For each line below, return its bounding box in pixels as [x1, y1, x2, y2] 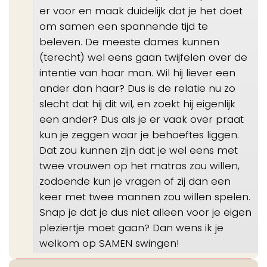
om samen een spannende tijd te [39, 18, 208, 33]
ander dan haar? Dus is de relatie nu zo [39, 80, 235, 95]
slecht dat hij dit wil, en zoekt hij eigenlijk [39, 96, 235, 111]
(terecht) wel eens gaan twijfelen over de [39, 49, 247, 64]
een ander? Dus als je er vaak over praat [39, 111, 244, 126]
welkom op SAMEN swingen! [39, 235, 179, 250]
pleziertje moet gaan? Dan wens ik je [39, 220, 223, 235]
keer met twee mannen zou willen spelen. [39, 189, 250, 204]
